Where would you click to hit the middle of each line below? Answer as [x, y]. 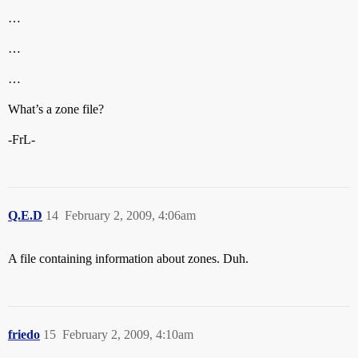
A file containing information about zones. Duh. [128, 259]
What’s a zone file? [56, 109]
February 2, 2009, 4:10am [128, 335]
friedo [24, 335]
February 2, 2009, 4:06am [130, 216]
